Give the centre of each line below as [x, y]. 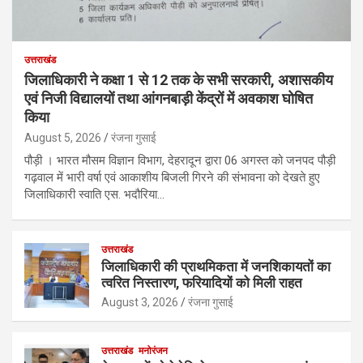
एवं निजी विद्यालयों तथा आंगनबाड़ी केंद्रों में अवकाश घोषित [169, 98]
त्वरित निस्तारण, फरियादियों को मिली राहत [202, 282]
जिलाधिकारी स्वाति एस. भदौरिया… [94, 194]
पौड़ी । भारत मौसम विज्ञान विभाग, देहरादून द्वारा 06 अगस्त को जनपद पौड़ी [180, 160]
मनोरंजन [153, 350]
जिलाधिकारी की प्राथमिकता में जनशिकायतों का [216, 266]
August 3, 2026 [140, 302]
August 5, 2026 [63, 137]
